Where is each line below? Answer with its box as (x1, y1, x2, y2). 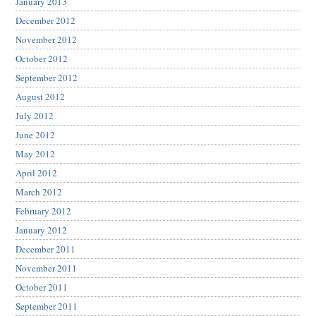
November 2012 (16, 33, 77, 47)
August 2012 (16, 90, 65, 104)
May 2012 (16, 147, 55, 161)
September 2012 (16, 71, 78, 85)
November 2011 (16, 262, 77, 275)
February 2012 (16, 205, 71, 218)
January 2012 (16, 224, 67, 237)
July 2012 (16, 109, 54, 123)
